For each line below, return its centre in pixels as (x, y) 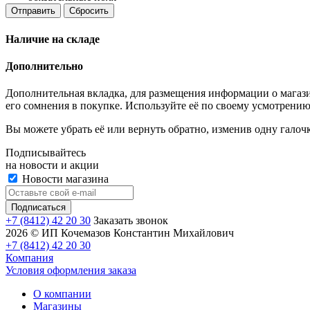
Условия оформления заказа (71, 271)
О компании (62, 294)
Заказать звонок (131, 221)
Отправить (33, 11)
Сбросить (89, 11)
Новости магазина (64, 179)
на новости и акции (52, 165)
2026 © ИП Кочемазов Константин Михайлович (121, 233)
